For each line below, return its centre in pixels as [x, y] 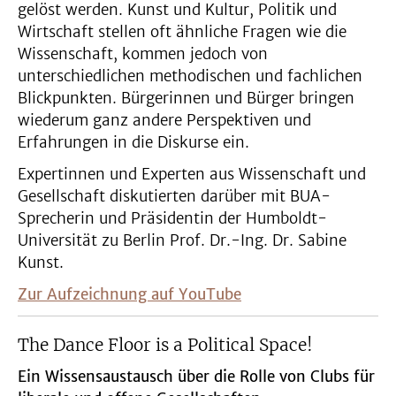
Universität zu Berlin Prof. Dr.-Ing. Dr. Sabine [182, 241]
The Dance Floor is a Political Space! [165, 345]
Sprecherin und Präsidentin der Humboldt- [172, 219]
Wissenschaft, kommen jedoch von [143, 54]
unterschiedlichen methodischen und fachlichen [190, 76]
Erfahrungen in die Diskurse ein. [133, 143]
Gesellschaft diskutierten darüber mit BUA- [174, 197]
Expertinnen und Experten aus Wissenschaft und [192, 175]
